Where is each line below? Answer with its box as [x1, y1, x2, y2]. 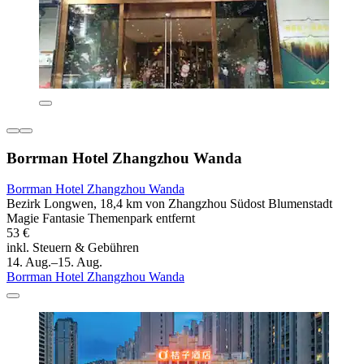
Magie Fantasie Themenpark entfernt [6, 211, 195, 226]
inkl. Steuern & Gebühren [6, 240, 139, 255]
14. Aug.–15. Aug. [6, 255, 102, 270]
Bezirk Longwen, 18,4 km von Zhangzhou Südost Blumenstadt [6, 197, 332, 211]
